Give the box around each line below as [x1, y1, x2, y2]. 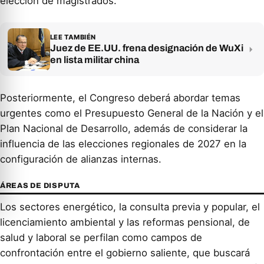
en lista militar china [49, 55, 139, 65]
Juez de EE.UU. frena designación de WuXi [49, 43, 243, 54]
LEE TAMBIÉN [49, 33, 96, 42]
